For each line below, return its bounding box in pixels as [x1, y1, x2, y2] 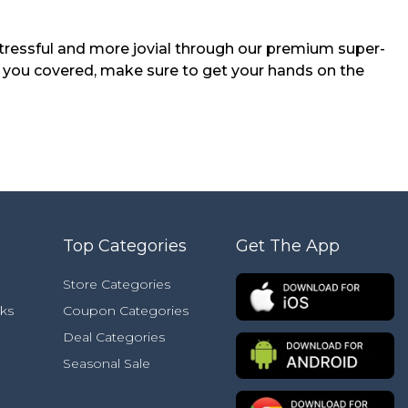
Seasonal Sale [63, 355, 150, 372]
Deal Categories [63, 329, 165, 345]
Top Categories [63, 236, 187, 256]
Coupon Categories [63, 302, 189, 319]
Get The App [236, 236, 340, 256]
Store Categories [63, 276, 170, 292]
